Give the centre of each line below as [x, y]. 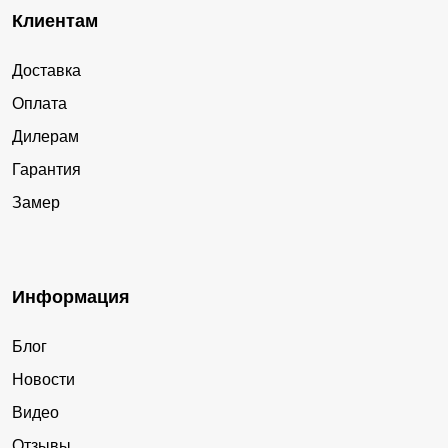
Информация [71, 297]
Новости [43, 380]
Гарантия [46, 170]
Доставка [46, 71]
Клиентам [55, 21]
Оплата [39, 104]
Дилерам [45, 137]
